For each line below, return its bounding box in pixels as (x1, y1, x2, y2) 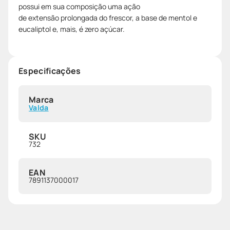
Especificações (18, 65, 81, 76)
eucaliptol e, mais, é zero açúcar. (18, 24, 125, 34)
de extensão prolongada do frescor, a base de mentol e (18, 12, 197, 23)
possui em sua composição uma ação (18, 1, 140, 11)
